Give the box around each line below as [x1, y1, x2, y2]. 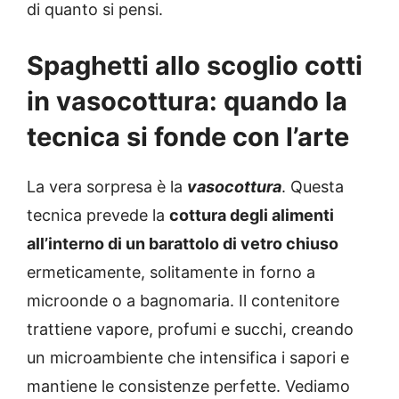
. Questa [281, 177, 344, 197]
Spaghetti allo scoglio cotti [27, 50, 362, 82]
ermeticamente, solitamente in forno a [27, 263, 315, 282]
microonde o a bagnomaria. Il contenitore [27, 291, 339, 311]
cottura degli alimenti [169, 206, 334, 225]
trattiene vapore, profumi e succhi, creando [27, 320, 354, 339]
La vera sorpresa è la [27, 177, 187, 197]
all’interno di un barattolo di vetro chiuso [27, 234, 338, 254]
